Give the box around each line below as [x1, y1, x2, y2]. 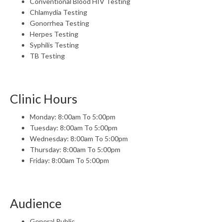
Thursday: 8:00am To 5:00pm [30, 145, 120, 154]
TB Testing [30, 52, 65, 60]
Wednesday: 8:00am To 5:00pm [30, 134, 128, 143]
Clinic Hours [10, 91, 77, 106]
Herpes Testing [30, 30, 78, 38]
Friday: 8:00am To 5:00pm [30, 156, 109, 165]
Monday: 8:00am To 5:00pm [30, 112, 115, 121]
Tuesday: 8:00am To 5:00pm [30, 123, 117, 132]
